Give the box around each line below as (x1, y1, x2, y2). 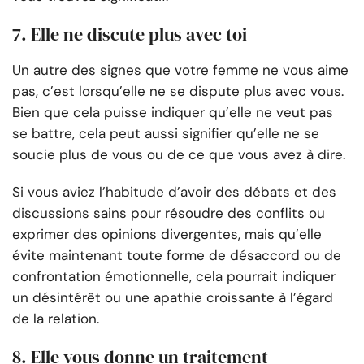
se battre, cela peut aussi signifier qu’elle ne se (12, 124, 319, 143)
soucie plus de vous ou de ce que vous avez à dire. (12, 145, 345, 164)
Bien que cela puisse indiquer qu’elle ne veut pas (12, 103, 333, 122)
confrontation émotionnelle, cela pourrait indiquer (12, 267, 336, 286)
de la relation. (12, 310, 99, 328)
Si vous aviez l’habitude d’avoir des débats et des (12, 183, 336, 201)
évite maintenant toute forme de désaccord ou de (12, 246, 341, 265)
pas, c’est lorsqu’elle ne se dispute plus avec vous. (12, 82, 344, 101)
